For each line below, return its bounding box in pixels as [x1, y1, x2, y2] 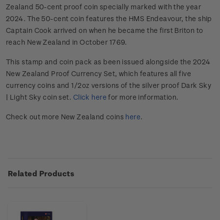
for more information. [107, 93, 179, 102]
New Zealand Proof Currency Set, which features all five [6, 69, 192, 78]
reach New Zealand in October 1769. [6, 38, 127, 47]
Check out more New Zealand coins [6, 112, 126, 121]
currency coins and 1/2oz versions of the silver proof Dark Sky [6, 81, 212, 90]
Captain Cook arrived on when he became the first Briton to [6, 26, 203, 35]
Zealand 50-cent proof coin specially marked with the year [6, 2, 201, 11]
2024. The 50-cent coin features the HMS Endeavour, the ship [6, 14, 212, 23]
